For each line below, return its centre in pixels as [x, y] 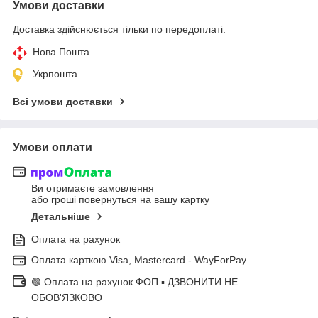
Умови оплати [53, 147]
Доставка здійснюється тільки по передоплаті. [119, 29]
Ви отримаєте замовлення [93, 188]
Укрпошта [55, 73]
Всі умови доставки [63, 101]
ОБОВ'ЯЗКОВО [67, 298]
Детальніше [61, 217]
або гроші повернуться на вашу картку [120, 200]
